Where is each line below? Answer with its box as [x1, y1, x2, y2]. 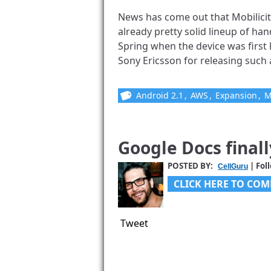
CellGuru [218, 162, 248, 171]
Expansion [215, 90, 257, 102]
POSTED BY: [168, 160, 215, 172]
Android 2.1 [136, 90, 183, 102]
